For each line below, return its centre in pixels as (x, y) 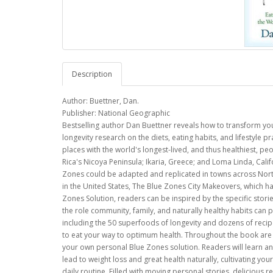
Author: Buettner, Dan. (101, 101)
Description (92, 74)
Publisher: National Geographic (116, 113)
